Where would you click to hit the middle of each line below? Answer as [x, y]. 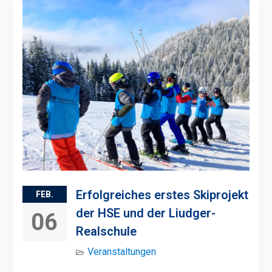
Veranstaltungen [121, 252]
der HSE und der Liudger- [145, 213]
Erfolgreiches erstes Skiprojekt [162, 195]
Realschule [106, 231]
